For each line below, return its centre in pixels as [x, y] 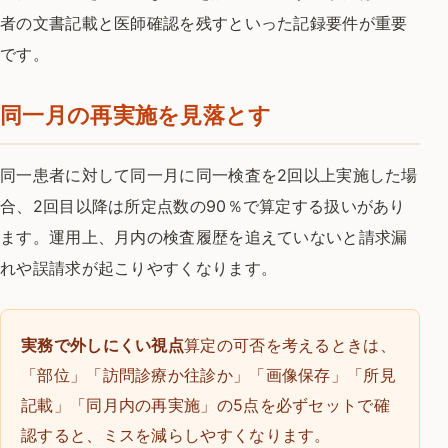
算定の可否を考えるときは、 [290, 344]
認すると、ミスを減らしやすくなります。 [176, 434]
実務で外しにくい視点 [102, 344]
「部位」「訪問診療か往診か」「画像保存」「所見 [208, 374]
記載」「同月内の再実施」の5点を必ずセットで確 [205, 404]
